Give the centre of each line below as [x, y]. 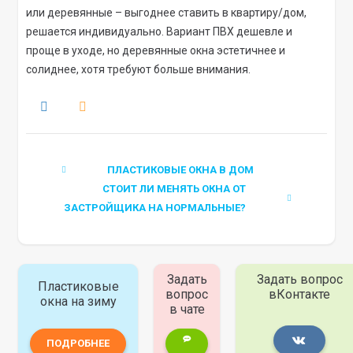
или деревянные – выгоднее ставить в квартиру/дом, [167, 13]
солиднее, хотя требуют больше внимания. [139, 70]
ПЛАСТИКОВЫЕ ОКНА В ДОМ [181, 170]
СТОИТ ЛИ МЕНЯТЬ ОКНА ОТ [174, 189]
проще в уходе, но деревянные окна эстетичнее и [156, 51]
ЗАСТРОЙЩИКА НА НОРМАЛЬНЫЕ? [154, 208]
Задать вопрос [299, 280]
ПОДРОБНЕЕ [78, 344]
